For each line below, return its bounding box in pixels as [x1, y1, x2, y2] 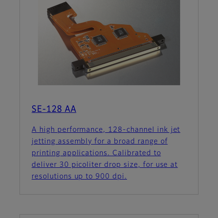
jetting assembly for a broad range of [32, 138, 168, 145]
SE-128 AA [32, 105, 76, 114]
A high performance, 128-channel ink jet [32, 127, 181, 134]
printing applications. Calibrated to [32, 150, 161, 157]
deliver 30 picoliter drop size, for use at [32, 162, 178, 169]
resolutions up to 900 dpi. [32, 173, 127, 181]
